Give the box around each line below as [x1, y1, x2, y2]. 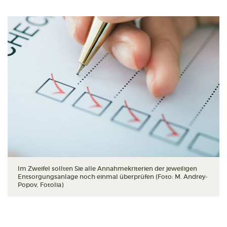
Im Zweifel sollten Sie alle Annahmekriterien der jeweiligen [18, 165, 197, 173]
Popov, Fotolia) [18, 181, 63, 189]
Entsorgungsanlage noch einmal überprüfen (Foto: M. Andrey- [18, 173, 207, 181]
